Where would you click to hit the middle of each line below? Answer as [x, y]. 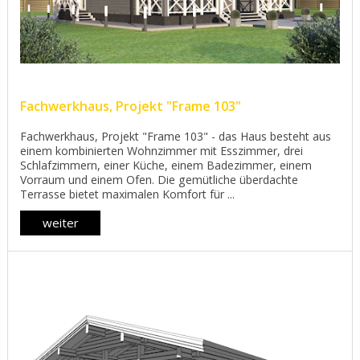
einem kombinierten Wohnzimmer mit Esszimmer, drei [162, 150]
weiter [60, 222]
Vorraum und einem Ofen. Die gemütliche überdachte [159, 179]
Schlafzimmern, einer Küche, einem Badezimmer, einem [166, 165]
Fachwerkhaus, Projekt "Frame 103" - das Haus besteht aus [176, 136]
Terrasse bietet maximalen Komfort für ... [127, 194]
